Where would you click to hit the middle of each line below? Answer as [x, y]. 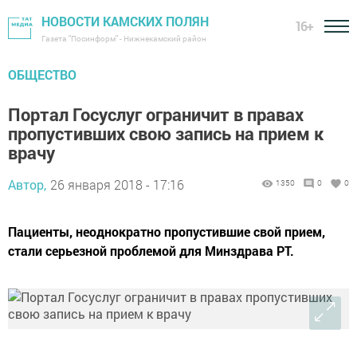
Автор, [27, 184]
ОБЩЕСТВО [42, 75]
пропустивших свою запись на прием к [166, 133]
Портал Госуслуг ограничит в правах [156, 114]
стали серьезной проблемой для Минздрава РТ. [151, 251]
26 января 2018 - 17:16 [117, 184]
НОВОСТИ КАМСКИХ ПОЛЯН [125, 21]
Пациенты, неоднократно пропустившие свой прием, [167, 231]
